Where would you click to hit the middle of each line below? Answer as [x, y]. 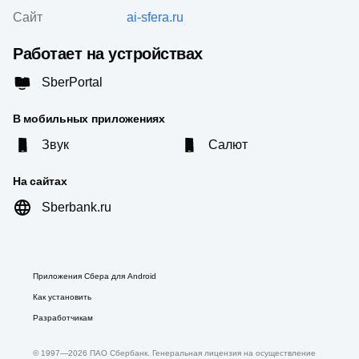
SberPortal [72, 82]
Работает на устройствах [108, 54]
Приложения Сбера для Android [95, 276]
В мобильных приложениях [89, 119]
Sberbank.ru [77, 207]
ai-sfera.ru [155, 17]
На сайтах [40, 181]
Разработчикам [63, 318]
